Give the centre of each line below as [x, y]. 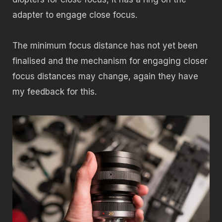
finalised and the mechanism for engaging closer [110, 61]
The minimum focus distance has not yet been [105, 46]
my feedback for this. [55, 92]
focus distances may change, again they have [105, 77]
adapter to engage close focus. [75, 15]
